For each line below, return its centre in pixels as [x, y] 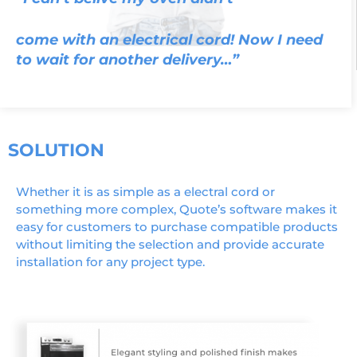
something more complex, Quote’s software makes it [177, 210]
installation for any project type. [110, 262]
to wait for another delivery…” [127, 60]
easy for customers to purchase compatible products [177, 227]
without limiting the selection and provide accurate [170, 245]
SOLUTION [56, 151]
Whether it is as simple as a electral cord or [145, 192]
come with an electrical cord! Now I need [169, 40]
